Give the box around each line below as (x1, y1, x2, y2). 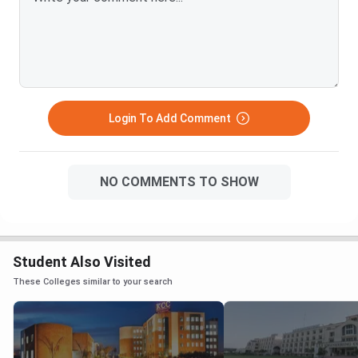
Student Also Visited (13, 253, 151, 271)
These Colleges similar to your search (13, 276, 173, 288)
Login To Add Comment (108, 112, 231, 125)
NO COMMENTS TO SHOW (99, 174, 259, 190)
